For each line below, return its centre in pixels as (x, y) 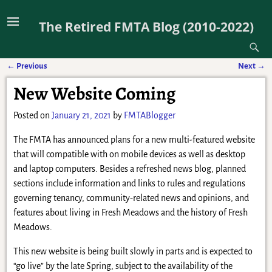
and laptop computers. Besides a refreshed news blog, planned (129, 169)
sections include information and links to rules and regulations (129, 184)
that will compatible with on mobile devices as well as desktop (129, 155)
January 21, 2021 (81, 116)
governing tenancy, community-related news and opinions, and (131, 198)
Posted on (32, 116)
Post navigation (47, 78)
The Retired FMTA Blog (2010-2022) (147, 26)
